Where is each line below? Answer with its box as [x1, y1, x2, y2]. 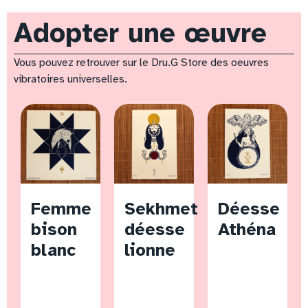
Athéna [218, 219, 276, 241]
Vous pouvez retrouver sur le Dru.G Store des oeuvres [14, 56, 269, 70]
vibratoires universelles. [14, 72, 127, 87]
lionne [124, 239, 175, 261]
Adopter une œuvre [14, 16, 267, 51]
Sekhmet [124, 198, 198, 220]
